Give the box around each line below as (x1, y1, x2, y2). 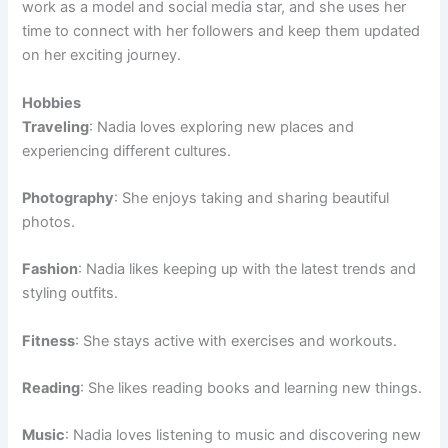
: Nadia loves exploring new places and (89, 117, 355, 136)
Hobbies (22, 93, 82, 112)
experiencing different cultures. (22, 141, 232, 160)
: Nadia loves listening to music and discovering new (65, 426, 422, 445)
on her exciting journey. (22, 46, 182, 65)
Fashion (22, 260, 79, 279)
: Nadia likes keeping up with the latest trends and (78, 260, 417, 279)
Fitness (22, 331, 76, 350)
